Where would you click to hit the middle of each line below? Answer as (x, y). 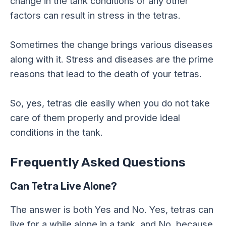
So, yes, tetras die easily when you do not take (110, 103)
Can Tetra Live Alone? (64, 186)
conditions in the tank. (56, 132)
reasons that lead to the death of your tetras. (106, 73)
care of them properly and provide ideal (95, 118)
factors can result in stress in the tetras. (95, 15)
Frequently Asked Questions (98, 162)
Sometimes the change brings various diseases (111, 44)
